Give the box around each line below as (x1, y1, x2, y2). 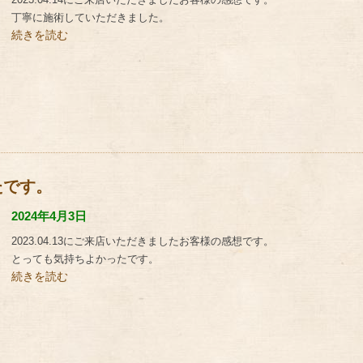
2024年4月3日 (11, 209, 87, 223)
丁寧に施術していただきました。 (11, 11, 169, 23)
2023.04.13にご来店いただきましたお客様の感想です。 (11, 235, 274, 247)
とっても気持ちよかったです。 (11, 253, 159, 265)
